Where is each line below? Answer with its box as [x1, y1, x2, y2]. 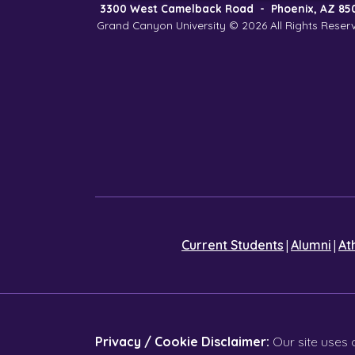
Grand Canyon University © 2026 [97, 18, 271, 32]
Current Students [181, 236, 284, 253]
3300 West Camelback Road [99, 2, 257, 15]
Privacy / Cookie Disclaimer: [95, 333, 269, 349]
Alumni [291, 236, 331, 253]
